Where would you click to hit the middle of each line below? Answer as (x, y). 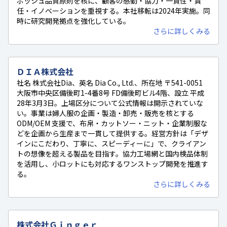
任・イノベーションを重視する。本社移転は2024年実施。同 (113, 10)
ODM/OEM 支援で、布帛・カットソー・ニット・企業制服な (112, 123)
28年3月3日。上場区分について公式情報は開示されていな (110, 103)
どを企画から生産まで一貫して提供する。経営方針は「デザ (112, 133)
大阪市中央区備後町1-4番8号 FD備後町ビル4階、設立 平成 (110, 92)
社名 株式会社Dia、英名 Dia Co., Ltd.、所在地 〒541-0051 (110, 82)
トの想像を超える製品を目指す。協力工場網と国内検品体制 (112, 153)
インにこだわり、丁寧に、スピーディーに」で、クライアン (111, 143)
